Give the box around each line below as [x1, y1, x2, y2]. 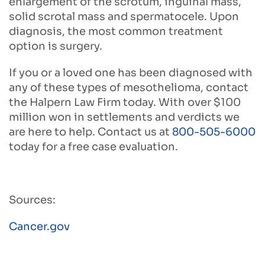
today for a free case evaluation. [9, 140, 178, 154]
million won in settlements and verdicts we [9, 111, 240, 124]
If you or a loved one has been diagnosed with [9, 66, 253, 80]
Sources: [9, 193, 56, 207]
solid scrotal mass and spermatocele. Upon [9, 10, 239, 24]
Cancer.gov [9, 220, 70, 234]
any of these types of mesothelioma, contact [9, 81, 248, 95]
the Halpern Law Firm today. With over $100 [9, 96, 241, 109]
